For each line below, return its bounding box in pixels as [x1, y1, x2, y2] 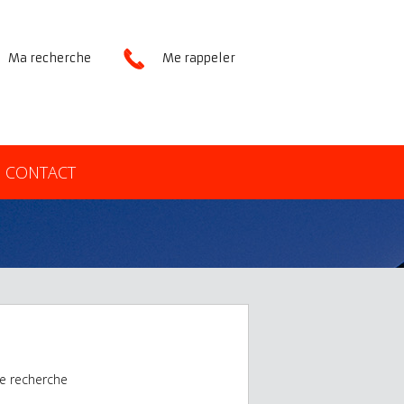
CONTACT [5, 161, 76, 183]
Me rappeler [162, 50, 235, 66]
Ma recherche [8, 50, 91, 66]
